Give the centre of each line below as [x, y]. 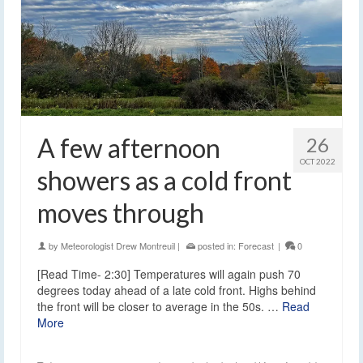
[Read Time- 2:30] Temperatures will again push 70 [169, 274]
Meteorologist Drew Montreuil [118, 246]
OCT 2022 [318, 162]
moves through [121, 213]
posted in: [217, 246]
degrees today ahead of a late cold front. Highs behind [177, 290]
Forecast [256, 246]
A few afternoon [129, 148]
